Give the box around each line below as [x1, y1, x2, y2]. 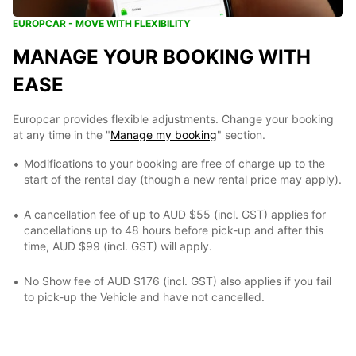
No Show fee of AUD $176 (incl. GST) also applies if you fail [24, 274, 331, 288]
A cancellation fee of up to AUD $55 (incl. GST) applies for [24, 207, 326, 221]
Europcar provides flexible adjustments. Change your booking [13, 112, 334, 126]
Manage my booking [110, 128, 217, 141]
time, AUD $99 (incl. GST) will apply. [24, 239, 212, 253]
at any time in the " [13, 128, 110, 141]
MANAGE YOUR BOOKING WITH [13, 45, 311, 68]
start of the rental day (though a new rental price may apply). [24, 172, 342, 186]
